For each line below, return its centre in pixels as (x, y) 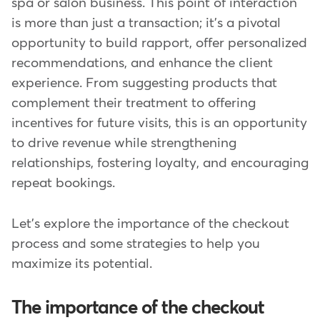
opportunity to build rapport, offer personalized (159, 44)
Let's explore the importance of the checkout (150, 224)
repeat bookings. (63, 184)
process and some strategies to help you (136, 244)
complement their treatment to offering (134, 104)
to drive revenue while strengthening (124, 144)
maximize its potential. (82, 264)
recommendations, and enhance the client (142, 64)
